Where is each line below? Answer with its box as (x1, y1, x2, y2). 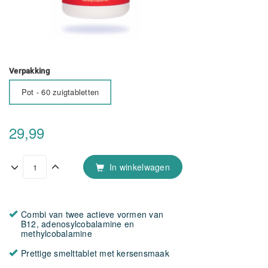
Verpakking (9, 66, 50, 75)
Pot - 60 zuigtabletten (22, 86, 99, 98)
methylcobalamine (21, 227, 92, 239)
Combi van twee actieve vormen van (21, 208, 164, 220)
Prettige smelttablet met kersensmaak (21, 247, 169, 259)
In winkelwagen (106, 161, 170, 173)
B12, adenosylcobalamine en (21, 218, 135, 230)
